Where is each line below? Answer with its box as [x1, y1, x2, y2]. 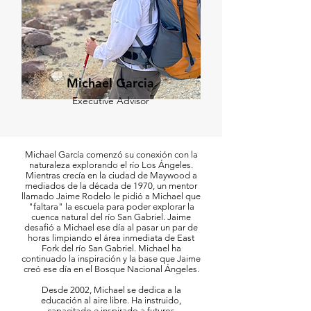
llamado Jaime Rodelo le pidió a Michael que [22, 191, 201, 201]
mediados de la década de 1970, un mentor [25, 180, 197, 191]
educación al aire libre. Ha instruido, [41, 295, 181, 305]
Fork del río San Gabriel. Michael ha [41, 243, 181, 253]
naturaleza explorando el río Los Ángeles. [29, 160, 193, 170]
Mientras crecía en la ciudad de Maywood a [25, 170, 197, 180]
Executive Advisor [72, 94, 149, 107]
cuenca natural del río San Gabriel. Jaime [31, 212, 191, 222]
